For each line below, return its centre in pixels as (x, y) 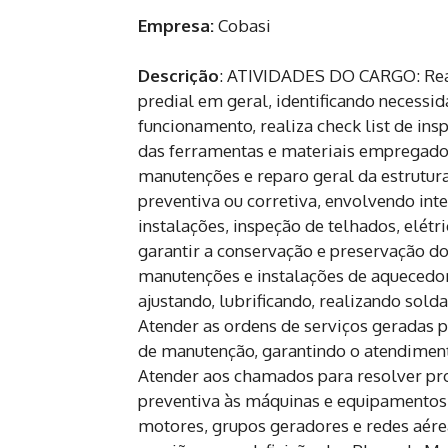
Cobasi (242, 25)
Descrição (178, 75)
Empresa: (176, 25)
